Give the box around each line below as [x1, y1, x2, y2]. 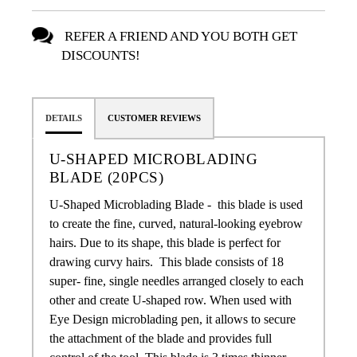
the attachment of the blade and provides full [49, 331, 272, 346]
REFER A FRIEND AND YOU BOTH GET [61, 28, 298, 44]
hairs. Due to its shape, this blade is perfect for [49, 236, 280, 250]
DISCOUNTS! [61, 47, 141, 63]
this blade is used [218, 198, 303, 212]
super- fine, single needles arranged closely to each [49, 274, 304, 288]
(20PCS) [107, 169, 164, 186]
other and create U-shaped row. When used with [49, 293, 292, 308]
